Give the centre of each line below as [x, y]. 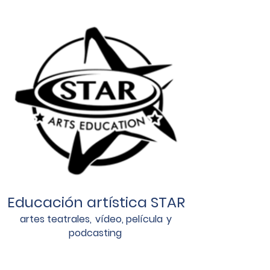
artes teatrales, [56, 219]
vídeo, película [129, 219]
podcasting [95, 233]
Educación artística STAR [96, 202]
